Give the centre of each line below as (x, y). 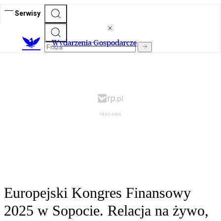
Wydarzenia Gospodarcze (94, 43)
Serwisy (28, 13)
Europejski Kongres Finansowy (97, 193)
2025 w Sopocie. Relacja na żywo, (106, 211)
